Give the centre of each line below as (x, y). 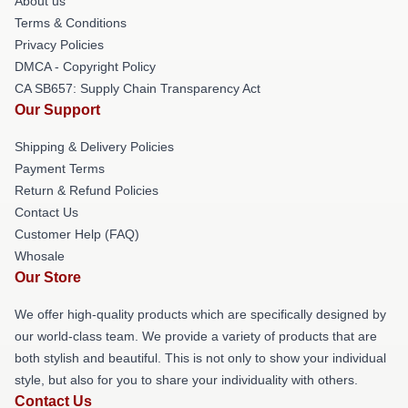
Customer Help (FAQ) (77, 234)
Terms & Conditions (71, 23)
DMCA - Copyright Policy (85, 66)
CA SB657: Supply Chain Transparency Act (138, 88)
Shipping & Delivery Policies (94, 147)
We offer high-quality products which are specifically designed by (200, 314)
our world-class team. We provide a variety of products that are (196, 336)
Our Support (57, 110)
